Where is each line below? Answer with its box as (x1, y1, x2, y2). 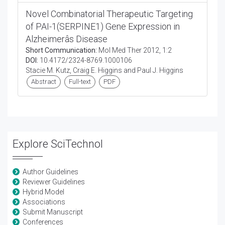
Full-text (69, 78, 91, 85)
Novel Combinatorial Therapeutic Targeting (26, 9, 193, 19)
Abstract (31, 78, 56, 85)
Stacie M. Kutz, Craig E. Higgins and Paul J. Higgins (26, 66, 183, 74)
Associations (23, 198, 65, 206)
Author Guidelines (23, 168, 78, 176)
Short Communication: (26, 46, 97, 54)
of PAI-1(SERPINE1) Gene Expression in (26, 21, 180, 32)
